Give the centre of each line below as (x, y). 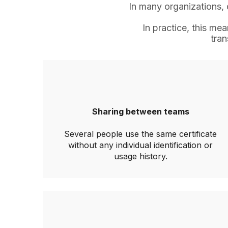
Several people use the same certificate (140, 134)
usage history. (140, 156)
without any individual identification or (140, 145)
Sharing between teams (140, 111)
